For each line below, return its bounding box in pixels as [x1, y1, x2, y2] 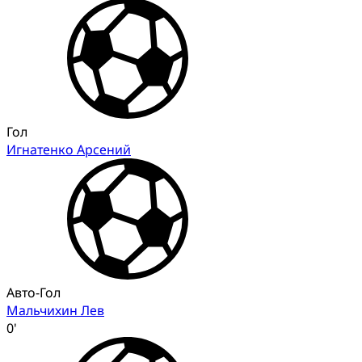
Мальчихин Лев [6, 301, 104, 319]
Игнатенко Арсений [6, 140, 131, 158]
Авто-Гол [6, 283, 61, 301]
